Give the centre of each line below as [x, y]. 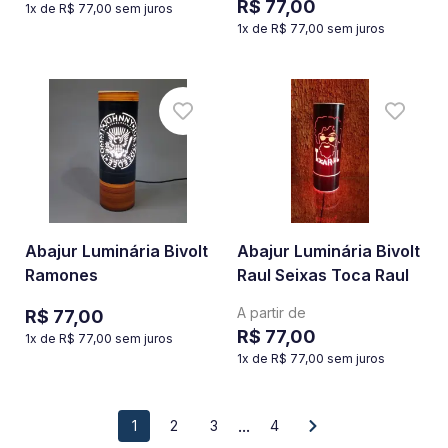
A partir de [271, 312]
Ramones [61, 275]
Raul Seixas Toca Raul [323, 275]
